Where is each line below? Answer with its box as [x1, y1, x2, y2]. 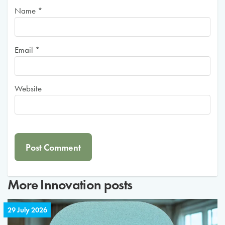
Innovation [40, 176, 101, 193]
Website [15, 84, 42, 94]
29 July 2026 [7, 205, 47, 214]
